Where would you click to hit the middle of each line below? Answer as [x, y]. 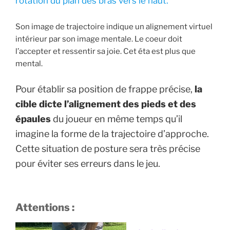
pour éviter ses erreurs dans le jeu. [88, 163]
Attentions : [45, 207]
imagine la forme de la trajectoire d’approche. [112, 133]
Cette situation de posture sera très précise [108, 148]
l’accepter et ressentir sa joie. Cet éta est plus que [106, 52]
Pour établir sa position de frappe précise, [105, 89]
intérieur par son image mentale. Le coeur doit [99, 39]
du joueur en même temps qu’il [118, 119]
